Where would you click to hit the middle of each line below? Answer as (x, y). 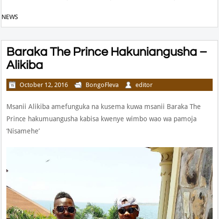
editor (144, 85)
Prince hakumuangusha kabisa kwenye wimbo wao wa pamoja (102, 119)
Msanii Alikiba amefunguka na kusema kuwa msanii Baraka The (104, 106)
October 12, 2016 (44, 85)
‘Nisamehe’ (23, 131)
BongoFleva (102, 85)
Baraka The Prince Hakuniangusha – (107, 52)
